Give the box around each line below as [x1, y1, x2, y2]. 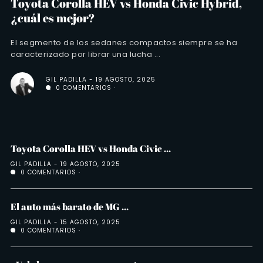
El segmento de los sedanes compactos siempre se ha [11, 36, 237, 48]
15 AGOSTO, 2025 [60, 217, 120, 227]
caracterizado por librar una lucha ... [11, 48, 160, 60]
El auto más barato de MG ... [11, 200, 129, 213]
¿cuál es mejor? [11, 9, 95, 26]
